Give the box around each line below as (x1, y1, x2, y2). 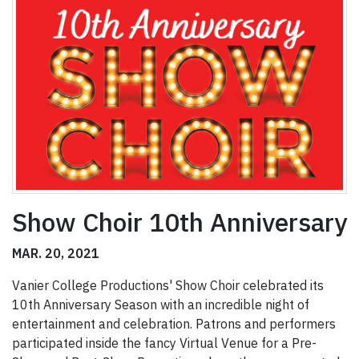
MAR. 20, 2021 (12, 245, 99, 262)
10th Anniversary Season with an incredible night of (12, 296, 309, 313)
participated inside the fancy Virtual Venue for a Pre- (12, 335, 317, 352)
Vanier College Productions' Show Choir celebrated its (12, 277, 324, 294)
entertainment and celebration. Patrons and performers (12, 316, 336, 333)
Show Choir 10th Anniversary (12, 205, 347, 240)
